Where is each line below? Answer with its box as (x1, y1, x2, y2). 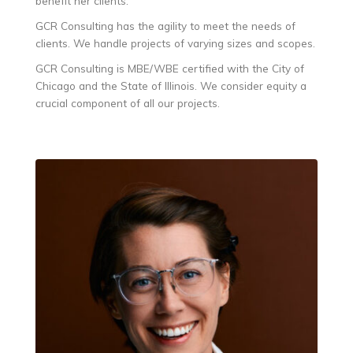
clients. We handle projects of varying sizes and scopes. (35, 35, 315, 50)
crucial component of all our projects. (35, 95, 220, 110)
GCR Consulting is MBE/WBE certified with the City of (35, 61, 304, 75)
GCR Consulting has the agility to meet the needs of (35, 18, 295, 32)
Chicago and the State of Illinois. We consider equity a (35, 78, 307, 92)
